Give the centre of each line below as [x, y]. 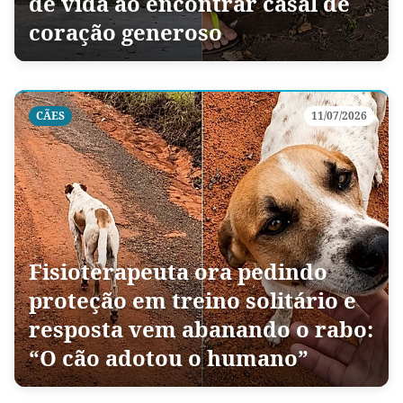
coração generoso [125, 32]
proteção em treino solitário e [193, 300]
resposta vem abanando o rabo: [201, 329]
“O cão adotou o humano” [169, 358]
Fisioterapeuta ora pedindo [178, 271]
